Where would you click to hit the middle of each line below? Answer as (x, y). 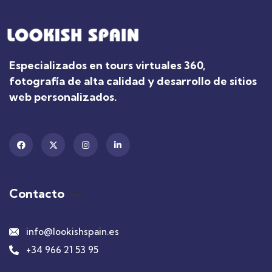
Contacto (37, 194)
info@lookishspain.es (73, 232)
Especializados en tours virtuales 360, (107, 65)
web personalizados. (63, 97)
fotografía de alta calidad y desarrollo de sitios (133, 81)
